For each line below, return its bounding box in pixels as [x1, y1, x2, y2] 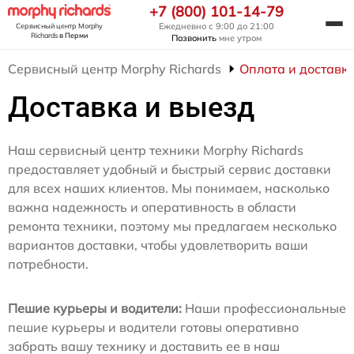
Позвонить [171, 32, 217, 43]
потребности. [8, 256, 88, 272]
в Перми [59, 30, 88, 40]
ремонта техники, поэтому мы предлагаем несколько [8, 218, 337, 234]
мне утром [217, 32, 262, 43]
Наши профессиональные [182, 300, 346, 316]
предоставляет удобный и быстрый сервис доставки [8, 161, 331, 177]
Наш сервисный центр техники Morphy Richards [8, 142, 303, 158]
